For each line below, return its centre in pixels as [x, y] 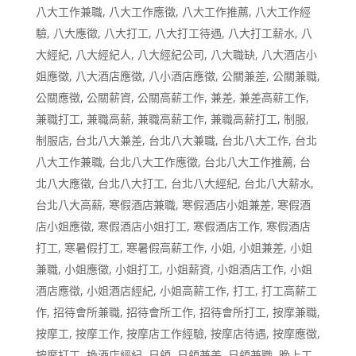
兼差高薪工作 [272, 97]
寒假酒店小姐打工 [142, 226]
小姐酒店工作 [250, 269]
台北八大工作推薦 [248, 162]
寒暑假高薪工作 [165, 248]
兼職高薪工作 [170, 119]
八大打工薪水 [261, 33]
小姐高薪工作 [193, 290]
